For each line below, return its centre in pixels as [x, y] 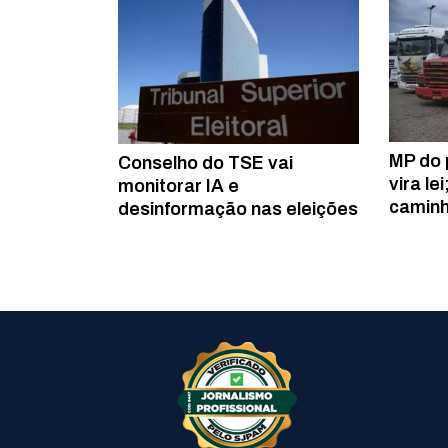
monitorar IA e [179, 186]
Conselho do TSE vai [206, 163]
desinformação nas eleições [238, 209]
